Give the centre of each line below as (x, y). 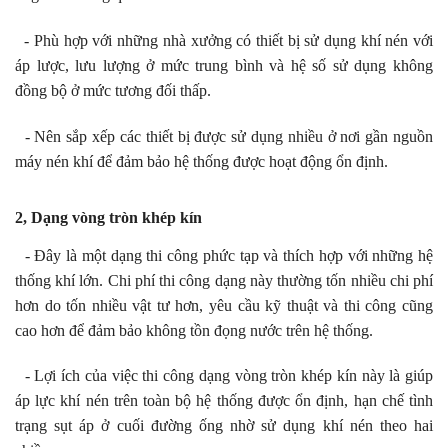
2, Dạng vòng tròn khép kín (108, 217)
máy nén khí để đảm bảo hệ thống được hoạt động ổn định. (201, 161)
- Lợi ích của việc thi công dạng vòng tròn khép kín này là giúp (224, 376)
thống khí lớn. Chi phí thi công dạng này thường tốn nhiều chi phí (224, 280)
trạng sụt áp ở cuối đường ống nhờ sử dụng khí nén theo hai (224, 426)
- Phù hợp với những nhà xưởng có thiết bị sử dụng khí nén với (224, 40)
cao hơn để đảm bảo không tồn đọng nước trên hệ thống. (194, 330)
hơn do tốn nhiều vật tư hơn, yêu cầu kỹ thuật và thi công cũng (224, 305)
